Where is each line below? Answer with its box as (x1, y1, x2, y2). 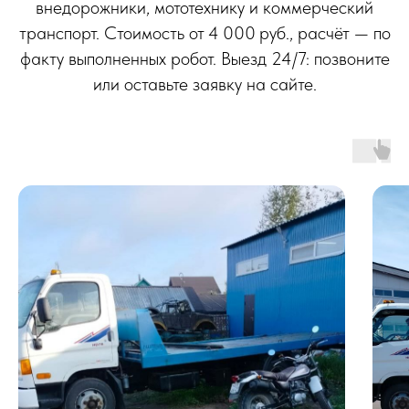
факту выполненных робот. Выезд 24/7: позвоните (19, 47, 390, 70)
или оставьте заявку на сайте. (92, 73, 317, 96)
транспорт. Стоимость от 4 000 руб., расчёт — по (18, 22, 391, 45)
